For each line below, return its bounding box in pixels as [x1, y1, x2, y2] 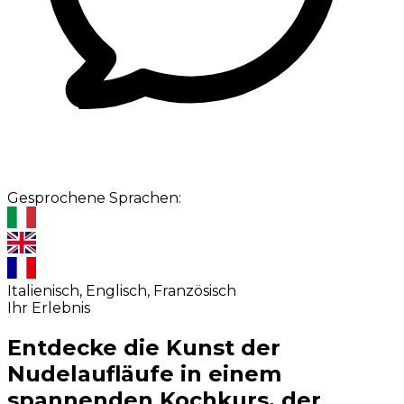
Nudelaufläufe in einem [7, 361, 281, 388]
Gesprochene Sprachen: [7, 189, 181, 207]
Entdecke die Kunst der [7, 335, 280, 362]
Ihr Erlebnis [7, 299, 90, 317]
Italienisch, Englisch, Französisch [7, 282, 236, 300]
